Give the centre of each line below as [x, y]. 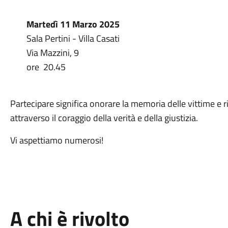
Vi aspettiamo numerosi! [56, 140]
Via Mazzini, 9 [52, 53]
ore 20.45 [46, 67]
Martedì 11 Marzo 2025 [73, 24]
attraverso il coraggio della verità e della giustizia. [104, 118]
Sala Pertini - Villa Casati [74, 38]
